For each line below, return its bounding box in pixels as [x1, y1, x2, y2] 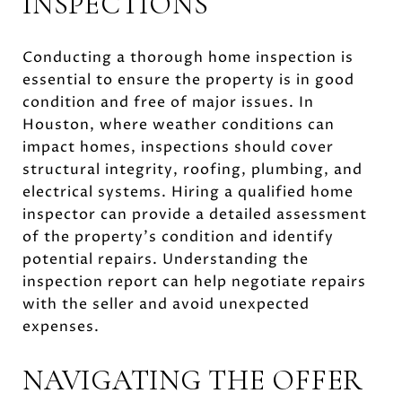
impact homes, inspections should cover [22, 136, 334, 157]
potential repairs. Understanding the [22, 249, 309, 269]
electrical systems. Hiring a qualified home [22, 181, 354, 202]
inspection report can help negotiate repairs [22, 271, 366, 292]
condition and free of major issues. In [22, 92, 314, 112]
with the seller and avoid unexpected [22, 293, 310, 314]
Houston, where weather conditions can [22, 114, 335, 135]
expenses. [22, 316, 100, 336]
